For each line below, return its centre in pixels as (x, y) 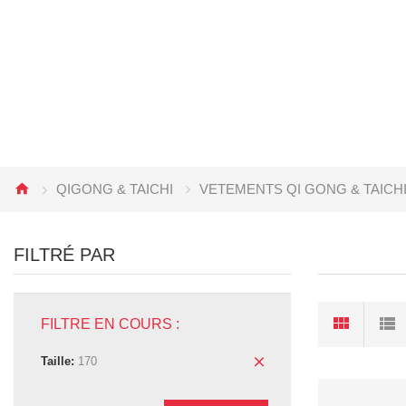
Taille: (58, 361)
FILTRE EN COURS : (110, 324)
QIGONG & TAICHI (115, 189)
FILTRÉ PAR (64, 255)
